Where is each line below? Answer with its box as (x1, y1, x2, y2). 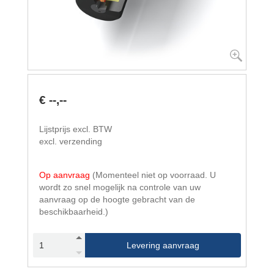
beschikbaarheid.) (39, 206, 108, 217)
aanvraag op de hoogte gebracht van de (39, 194, 195, 204)
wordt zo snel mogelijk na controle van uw (39, 182, 201, 192)
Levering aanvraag (127, 240, 199, 250)
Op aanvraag (39, 169, 92, 180)
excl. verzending (39, 136, 102, 147)
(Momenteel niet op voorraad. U (92, 169, 216, 180)
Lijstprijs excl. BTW (39, 124, 112, 135)
